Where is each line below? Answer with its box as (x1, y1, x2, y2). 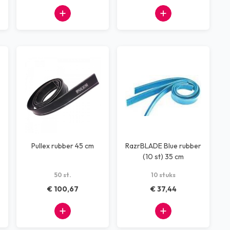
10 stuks (151, 171, 176, 179)
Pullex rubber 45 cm (31, 141, 94, 150)
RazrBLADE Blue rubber (125, 141, 201, 150)
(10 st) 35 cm (143, 152, 184, 161)
